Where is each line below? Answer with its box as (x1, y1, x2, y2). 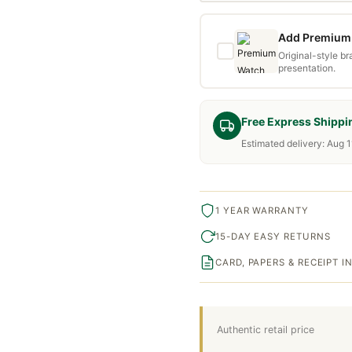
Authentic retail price (217, 323, 314, 335)
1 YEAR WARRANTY (215, 204, 309, 216)
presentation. (278, 61, 335, 74)
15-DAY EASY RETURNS (215, 230, 331, 242)
